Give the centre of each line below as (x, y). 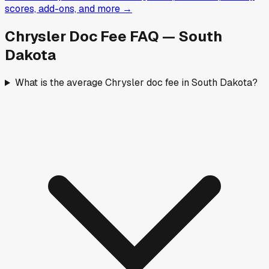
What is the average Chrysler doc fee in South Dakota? (136, 83)
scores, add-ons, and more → (68, 9)
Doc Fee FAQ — (122, 37)
